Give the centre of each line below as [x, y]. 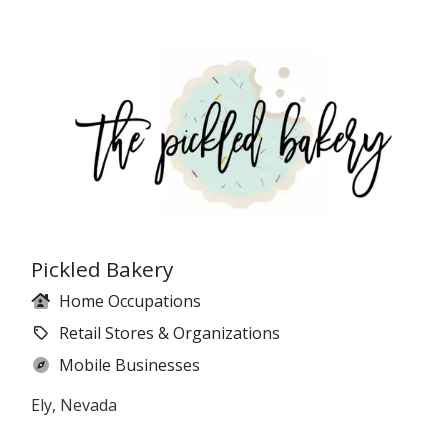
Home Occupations [130, 300]
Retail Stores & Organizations [169, 332]
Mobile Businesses [129, 364]
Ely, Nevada [74, 404]
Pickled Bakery [102, 268]
